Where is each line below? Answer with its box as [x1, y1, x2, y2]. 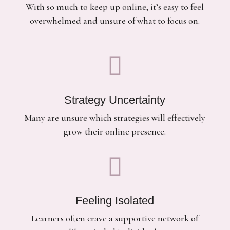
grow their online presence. [64, 126, 166, 137]
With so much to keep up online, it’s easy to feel [26, 1, 204, 12]
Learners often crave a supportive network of [31, 213, 199, 224]
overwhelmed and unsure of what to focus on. [30, 15, 200, 26]
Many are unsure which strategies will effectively [24, 112, 206, 123]
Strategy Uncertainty [64, 93, 166, 106]
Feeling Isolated [75, 194, 155, 207]
